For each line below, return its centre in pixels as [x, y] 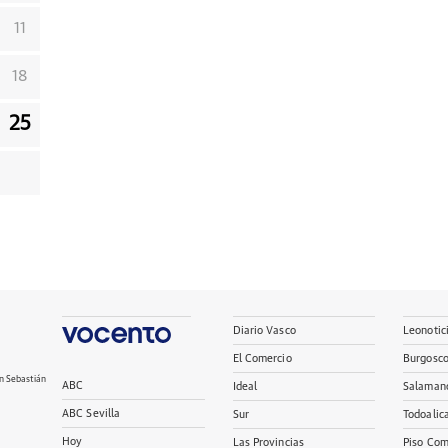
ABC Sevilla [91, 413]
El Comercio [262, 358]
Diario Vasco [264, 330]
